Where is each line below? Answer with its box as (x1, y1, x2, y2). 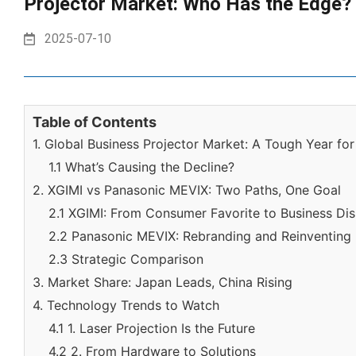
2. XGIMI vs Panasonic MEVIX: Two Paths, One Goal (33, 182, 341, 198)
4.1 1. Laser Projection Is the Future (48, 320, 255, 336)
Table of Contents (33, 114, 157, 130)
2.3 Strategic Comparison (48, 251, 203, 267)
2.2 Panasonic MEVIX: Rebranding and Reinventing (48, 228, 351, 244)
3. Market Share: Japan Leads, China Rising (33, 274, 292, 290)
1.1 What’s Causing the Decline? (48, 159, 234, 175)
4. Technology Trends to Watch (33, 297, 219, 313)
